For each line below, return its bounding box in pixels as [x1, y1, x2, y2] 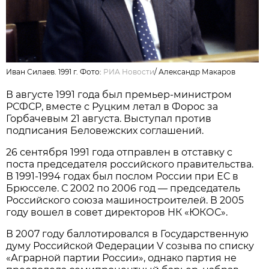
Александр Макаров [159, 67, 236, 76]
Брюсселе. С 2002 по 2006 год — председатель [6, 182, 241, 194]
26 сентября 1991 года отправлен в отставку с [6, 146, 233, 158]
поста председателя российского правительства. [6, 158, 254, 170]
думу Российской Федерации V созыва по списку [6, 240, 255, 252]
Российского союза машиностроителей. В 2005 [6, 194, 244, 206]
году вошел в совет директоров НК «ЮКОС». [6, 206, 228, 218]
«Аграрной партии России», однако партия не [6, 252, 237, 264]
